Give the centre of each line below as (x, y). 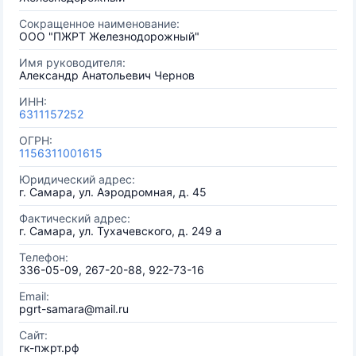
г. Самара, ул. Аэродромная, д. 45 (113, 192)
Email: (34, 296)
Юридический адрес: (77, 179)
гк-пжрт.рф (49, 348)
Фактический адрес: (75, 218)
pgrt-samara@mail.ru (74, 309)
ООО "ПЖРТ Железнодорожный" (109, 36)
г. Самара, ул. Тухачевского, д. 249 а (120, 231)
